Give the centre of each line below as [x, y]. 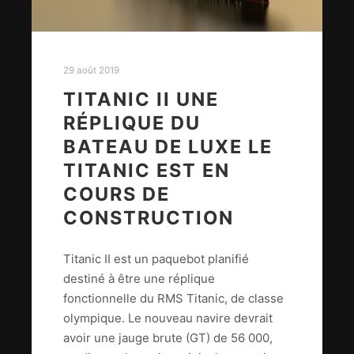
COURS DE [117, 194]
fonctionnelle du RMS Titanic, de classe [173, 299]
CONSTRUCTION [149, 217]
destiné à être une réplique [139, 279]
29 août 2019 [91, 71]
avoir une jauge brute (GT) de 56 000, [168, 338]
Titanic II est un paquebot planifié [156, 259]
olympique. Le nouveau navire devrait [168, 318]
